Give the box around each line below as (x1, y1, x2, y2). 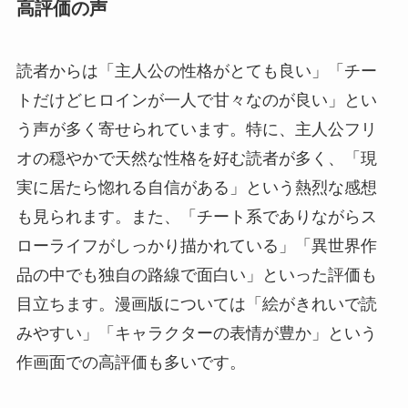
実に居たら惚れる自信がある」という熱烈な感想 (15, 178, 377, 198)
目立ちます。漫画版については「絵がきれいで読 (15, 295, 377, 314)
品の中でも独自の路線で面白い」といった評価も (15, 266, 377, 285)
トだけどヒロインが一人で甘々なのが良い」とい (15, 91, 377, 110)
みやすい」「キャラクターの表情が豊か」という (15, 324, 377, 343)
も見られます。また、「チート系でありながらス (15, 208, 377, 227)
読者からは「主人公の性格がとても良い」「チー (15, 62, 377, 81)
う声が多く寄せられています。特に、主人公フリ (15, 120, 377, 139)
